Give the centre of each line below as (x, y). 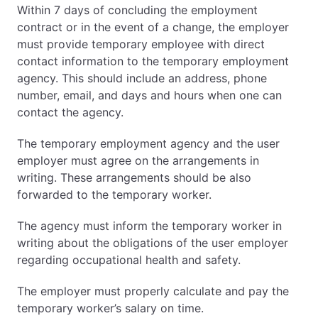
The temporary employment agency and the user (148, 143)
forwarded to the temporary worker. (114, 194)
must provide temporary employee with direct (141, 44)
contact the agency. (70, 112)
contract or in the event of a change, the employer (153, 27)
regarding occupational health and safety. (129, 260)
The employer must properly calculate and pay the (153, 291)
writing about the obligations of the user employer (153, 243)
